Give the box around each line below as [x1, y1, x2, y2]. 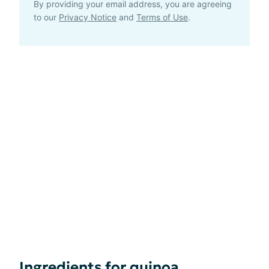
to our [34, 11, 59, 22]
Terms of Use [136, 11, 188, 22]
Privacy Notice [59, 11, 116, 22]
